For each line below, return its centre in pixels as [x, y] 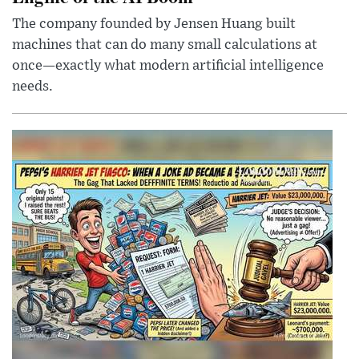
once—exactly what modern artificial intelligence [168, 66]
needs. [32, 87]
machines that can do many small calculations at [165, 45]
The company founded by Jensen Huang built [154, 24]
